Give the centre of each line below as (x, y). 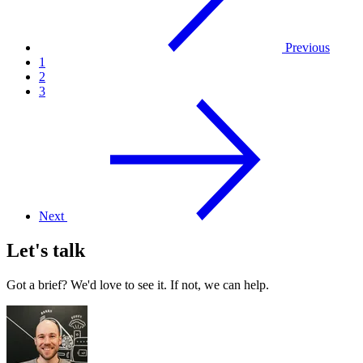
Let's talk (46, 250)
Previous (307, 47)
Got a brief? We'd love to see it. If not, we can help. (138, 284)
